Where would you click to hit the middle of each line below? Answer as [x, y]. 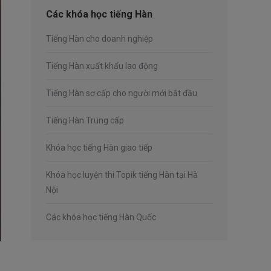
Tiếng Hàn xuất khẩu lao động [102, 66]
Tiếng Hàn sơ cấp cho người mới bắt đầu [122, 93]
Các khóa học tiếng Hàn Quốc [101, 217]
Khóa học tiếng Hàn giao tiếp [99, 148]
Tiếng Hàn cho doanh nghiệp [100, 39]
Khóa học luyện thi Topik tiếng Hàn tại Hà [122, 175]
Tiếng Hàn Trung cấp [85, 120]
